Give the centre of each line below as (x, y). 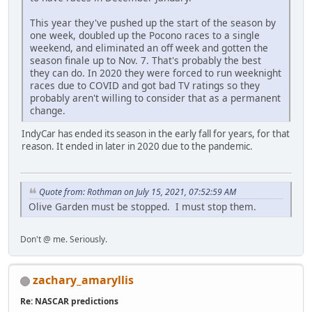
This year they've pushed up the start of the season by (153, 22)
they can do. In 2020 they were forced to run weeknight (156, 72)
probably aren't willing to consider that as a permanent (155, 97)
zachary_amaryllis (83, 280)
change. (48, 110)
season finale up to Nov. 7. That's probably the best (146, 60)
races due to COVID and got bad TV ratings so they (145, 85)
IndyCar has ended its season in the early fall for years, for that (156, 133)
